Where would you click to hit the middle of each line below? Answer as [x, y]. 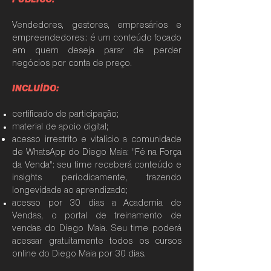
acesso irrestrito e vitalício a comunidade [97, 140]
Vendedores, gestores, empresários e [97, 26]
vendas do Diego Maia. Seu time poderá [97, 229]
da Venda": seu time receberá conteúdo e [97, 165]
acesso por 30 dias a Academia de [97, 204]
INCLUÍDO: [35, 89]
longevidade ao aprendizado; [70, 191]
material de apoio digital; [60, 127]
